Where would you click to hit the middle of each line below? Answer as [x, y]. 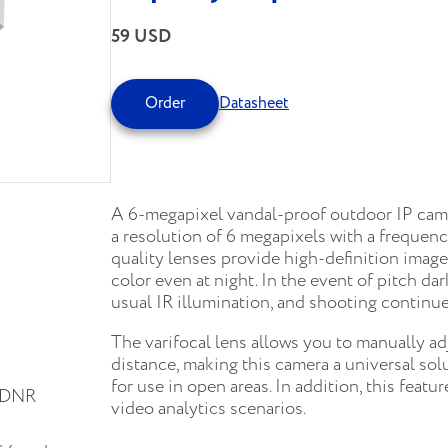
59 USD [141, 37]
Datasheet [254, 103]
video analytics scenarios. [208, 408]
